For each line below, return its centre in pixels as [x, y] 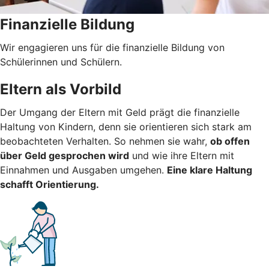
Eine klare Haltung [210, 170]
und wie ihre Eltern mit [182, 155]
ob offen [230, 141]
